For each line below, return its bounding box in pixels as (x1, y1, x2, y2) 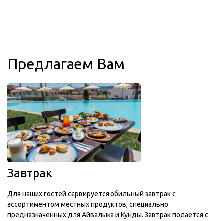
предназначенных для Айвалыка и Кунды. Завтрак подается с (7, 211, 208, 219)
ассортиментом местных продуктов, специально (7, 200, 168, 208)
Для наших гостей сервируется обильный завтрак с (7, 190, 176, 198)
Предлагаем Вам (7, 55, 125, 72)
